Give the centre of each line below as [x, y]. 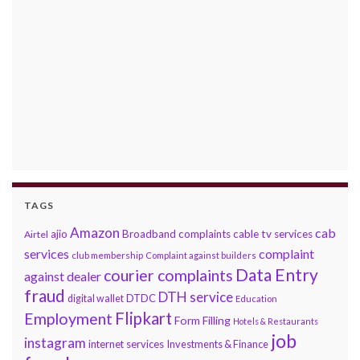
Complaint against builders [201, 256]
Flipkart [143, 319]
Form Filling [202, 321]
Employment [68, 319]
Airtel [36, 235]
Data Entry [277, 275]
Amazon [95, 233]
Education [256, 299]
